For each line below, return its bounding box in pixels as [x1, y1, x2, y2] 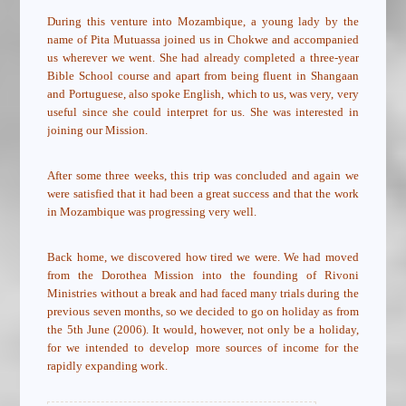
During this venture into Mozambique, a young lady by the [47, 14, 359, 29]
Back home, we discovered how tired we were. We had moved [47, 250, 359, 265]
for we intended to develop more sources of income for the [47, 341, 359, 355]
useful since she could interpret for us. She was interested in [47, 105, 359, 120]
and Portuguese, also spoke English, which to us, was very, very [47, 87, 359, 101]
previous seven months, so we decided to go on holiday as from [47, 304, 359, 319]
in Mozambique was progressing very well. [47, 205, 257, 219]
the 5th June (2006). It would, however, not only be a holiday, [47, 323, 359, 337]
